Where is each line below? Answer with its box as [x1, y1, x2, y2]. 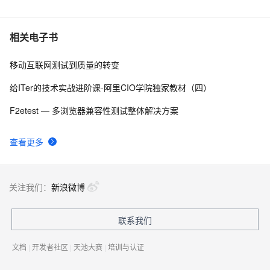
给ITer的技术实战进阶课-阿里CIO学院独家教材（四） [10, 81, 212, 93]
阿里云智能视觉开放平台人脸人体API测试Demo [22, 22, 202, 34]
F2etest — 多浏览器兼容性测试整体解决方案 [10, 104, 178, 116]
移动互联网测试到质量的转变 [10, 58, 119, 71]
